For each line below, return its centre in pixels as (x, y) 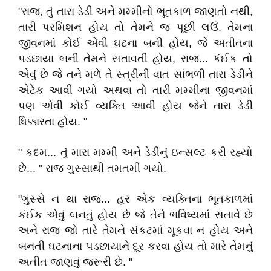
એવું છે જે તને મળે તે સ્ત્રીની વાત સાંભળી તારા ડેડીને (135, 74)
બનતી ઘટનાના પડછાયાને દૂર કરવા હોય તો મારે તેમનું (135, 246)
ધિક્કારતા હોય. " (53, 122)
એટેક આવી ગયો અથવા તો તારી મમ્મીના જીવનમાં (135, 90)
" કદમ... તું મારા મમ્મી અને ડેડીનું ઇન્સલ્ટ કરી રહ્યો (135, 152)
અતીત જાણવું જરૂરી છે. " (75, 262)
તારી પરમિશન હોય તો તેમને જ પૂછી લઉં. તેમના (135, 27)
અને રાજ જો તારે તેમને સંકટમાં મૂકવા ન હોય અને (135, 230)
